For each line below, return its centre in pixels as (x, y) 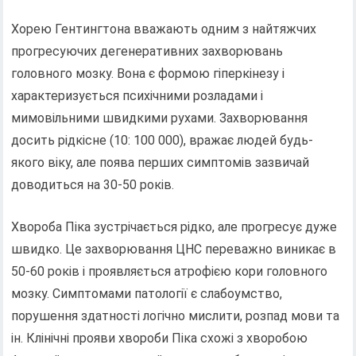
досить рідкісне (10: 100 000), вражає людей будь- (163, 140)
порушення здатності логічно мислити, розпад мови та (176, 315)
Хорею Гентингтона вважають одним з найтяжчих (164, 29)
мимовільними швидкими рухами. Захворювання (160, 118)
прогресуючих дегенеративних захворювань (147, 51)
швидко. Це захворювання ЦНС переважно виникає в (174, 249)
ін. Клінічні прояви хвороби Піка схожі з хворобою (160, 338)
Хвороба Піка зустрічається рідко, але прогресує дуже (174, 226)
